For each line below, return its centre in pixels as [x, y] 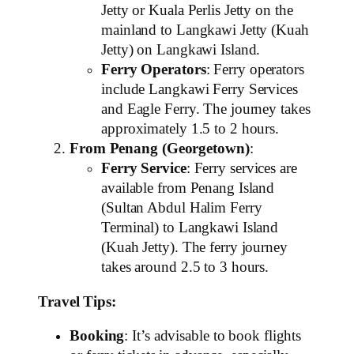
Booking [97, 336]
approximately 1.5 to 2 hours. [190, 129]
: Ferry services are [241, 169]
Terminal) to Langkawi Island [190, 228]
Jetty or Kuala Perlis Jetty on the [197, 11]
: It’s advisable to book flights [213, 336]
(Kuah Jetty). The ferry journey [194, 248]
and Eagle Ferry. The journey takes [206, 109]
